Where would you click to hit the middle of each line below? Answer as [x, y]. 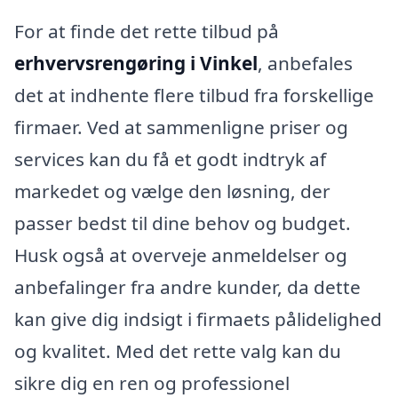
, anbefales [305, 64]
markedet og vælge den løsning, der [172, 191]
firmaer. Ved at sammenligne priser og [181, 127]
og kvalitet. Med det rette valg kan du [178, 351]
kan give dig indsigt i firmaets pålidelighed [198, 319]
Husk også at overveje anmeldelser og [181, 255]
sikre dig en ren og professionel [152, 383]
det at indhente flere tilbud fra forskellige [194, 96]
